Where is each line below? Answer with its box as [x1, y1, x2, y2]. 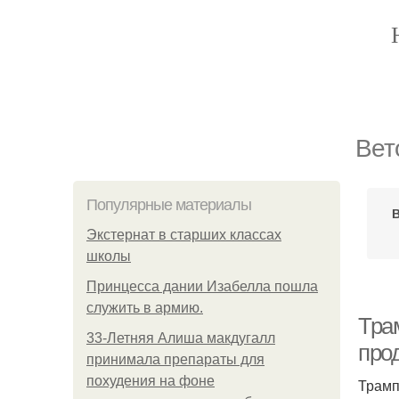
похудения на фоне [86, 373, 215, 388]
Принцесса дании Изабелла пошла [86, 279, 318, 294]
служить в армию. [86, 300, 203, 315]
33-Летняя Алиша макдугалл [86, 330, 275, 346]
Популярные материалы [86, 196, 251, 214]
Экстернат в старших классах [86, 227, 281, 242]
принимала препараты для [86, 352, 265, 367]
